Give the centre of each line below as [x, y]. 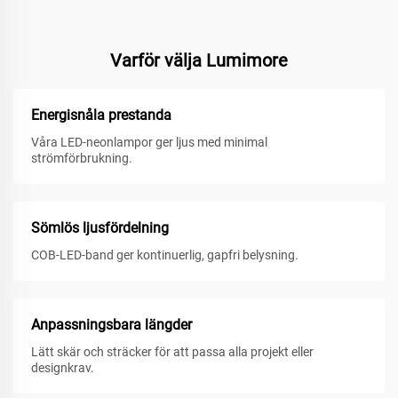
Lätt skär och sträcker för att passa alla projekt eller [172, 352]
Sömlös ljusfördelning [100, 228]
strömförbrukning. [82, 159]
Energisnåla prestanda [101, 115]
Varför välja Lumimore [199, 61]
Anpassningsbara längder [111, 325]
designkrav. [63, 368]
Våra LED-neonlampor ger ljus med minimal [149, 143]
